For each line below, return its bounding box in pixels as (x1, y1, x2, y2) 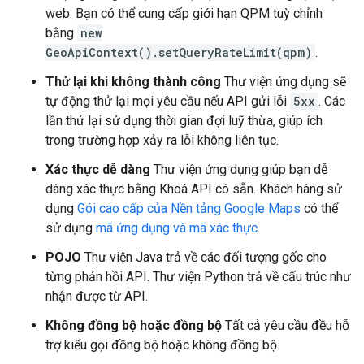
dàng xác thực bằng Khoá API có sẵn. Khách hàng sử (45, 181, 342, 197)
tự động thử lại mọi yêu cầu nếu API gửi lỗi (45, 93, 290, 109)
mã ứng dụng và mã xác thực (96, 220, 258, 236)
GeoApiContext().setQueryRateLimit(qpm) (45, 45, 312, 60)
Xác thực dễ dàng (45, 162, 150, 177)
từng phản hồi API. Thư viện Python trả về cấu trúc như (45, 269, 351, 284)
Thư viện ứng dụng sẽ (221, 74, 346, 89)
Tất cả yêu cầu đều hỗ (222, 318, 349, 333)
